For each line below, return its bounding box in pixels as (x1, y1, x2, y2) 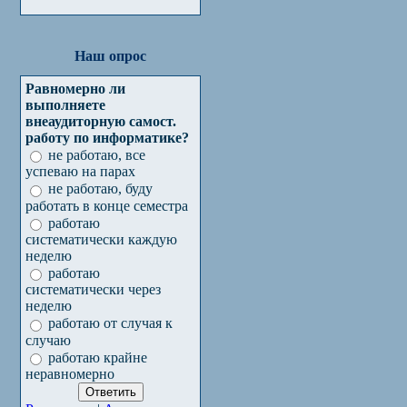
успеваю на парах (25, 164, 135, 180)
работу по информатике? (25, 130, 189, 145)
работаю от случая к (48, 315, 173, 332)
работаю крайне (48, 349, 147, 365)
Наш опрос (74, 48, 146, 64)
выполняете (25, 97, 105, 113)
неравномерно (25, 365, 114, 382)
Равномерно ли (25, 81, 125, 96)
